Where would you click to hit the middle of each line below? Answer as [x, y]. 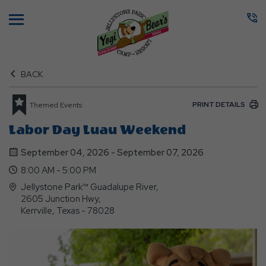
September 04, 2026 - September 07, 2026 [112, 153]
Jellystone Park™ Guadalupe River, [124, 187]
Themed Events [56, 105]
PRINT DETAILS [219, 104]
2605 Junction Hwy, [61, 199]
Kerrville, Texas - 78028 [68, 211]
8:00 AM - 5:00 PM [58, 170]
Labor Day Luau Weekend [97, 130]
